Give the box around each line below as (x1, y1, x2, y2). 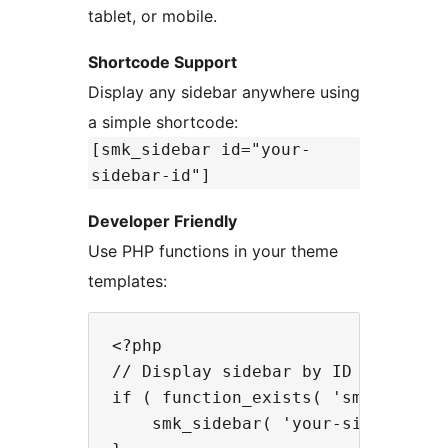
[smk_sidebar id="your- (91, 140, 311, 160)
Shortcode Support (88, 52, 237, 73)
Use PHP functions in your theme (88, 241, 338, 262)
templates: (88, 271, 167, 292)
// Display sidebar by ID (112, 362, 352, 382)
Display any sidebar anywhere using (88, 82, 360, 103)
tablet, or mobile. (88, 6, 217, 27)
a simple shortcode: (88, 112, 243, 133)
